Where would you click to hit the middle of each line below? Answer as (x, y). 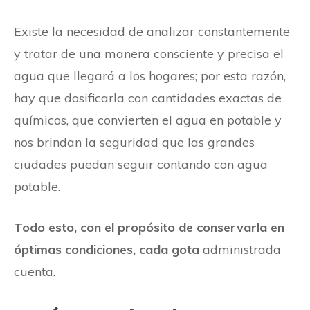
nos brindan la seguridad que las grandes (134, 142)
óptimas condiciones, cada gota (108, 249)
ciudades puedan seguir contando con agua (141, 164)
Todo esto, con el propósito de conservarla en (149, 227)
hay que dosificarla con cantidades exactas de (148, 98)
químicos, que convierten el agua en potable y (148, 120)
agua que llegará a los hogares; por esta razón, (150, 75)
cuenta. (35, 271)
